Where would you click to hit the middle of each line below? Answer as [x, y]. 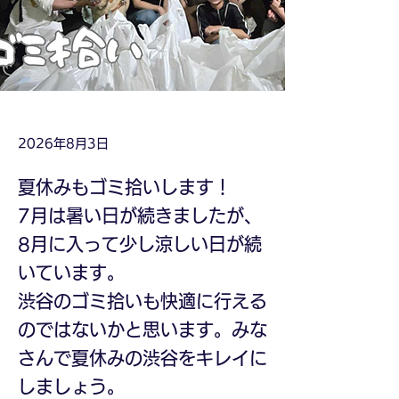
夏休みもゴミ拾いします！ [125, 187]
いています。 [71, 273]
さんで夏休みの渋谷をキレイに [142, 358]
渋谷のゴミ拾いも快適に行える [142, 301]
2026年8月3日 [63, 143]
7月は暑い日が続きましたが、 [140, 216]
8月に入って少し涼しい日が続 [140, 244]
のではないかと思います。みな [142, 330]
